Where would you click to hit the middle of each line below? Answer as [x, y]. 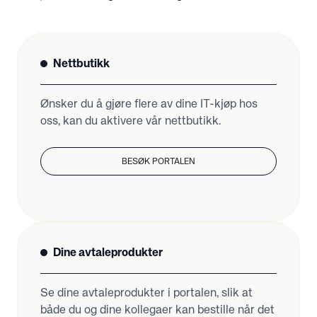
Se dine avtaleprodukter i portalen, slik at [146, 294]
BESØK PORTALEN [158, 162]
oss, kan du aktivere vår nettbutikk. [131, 122]
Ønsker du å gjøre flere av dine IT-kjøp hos [149, 105]
